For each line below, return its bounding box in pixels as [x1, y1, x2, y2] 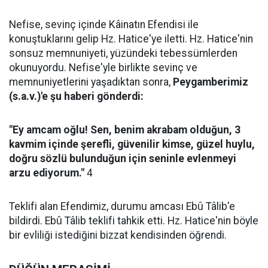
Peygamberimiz [173, 76, 248, 88]
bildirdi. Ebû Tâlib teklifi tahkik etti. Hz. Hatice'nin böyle [9, 215, 258, 227]
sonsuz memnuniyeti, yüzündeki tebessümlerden [9, 47, 237, 59]
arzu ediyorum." [9, 167, 84, 179]
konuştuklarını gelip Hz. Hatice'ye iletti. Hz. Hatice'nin [9, 33, 253, 45]
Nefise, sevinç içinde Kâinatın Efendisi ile [9, 19, 199, 31]
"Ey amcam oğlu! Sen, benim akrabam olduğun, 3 [9, 124, 240, 136]
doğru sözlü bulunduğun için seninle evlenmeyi [9, 153, 236, 165]
